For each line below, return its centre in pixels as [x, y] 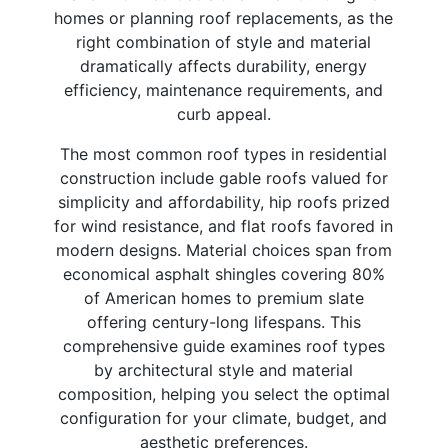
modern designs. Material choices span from [223, 249]
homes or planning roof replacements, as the [224, 17]
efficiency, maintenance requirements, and [224, 89]
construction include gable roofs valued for [223, 177]
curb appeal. [223, 113]
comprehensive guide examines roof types [223, 345]
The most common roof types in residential [224, 153]
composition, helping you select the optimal [223, 393]
